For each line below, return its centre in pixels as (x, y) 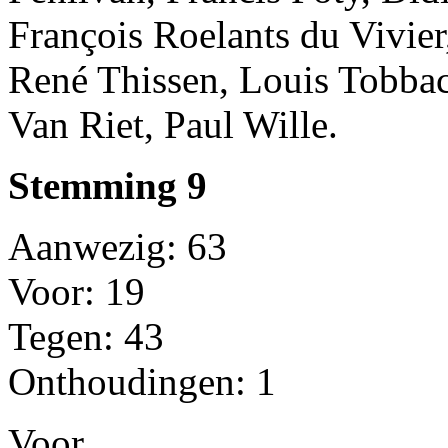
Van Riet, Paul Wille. (173, 124)
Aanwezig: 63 (117, 246)
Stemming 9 (107, 185)
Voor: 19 (76, 291)
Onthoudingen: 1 (142, 381)
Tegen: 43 (86, 336)
